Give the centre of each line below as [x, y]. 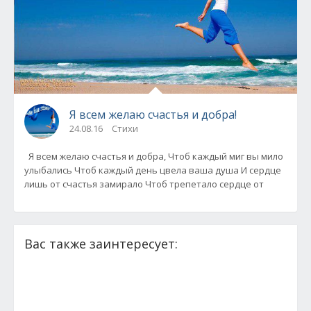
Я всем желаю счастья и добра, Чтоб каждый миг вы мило [96, 156]
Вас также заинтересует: [101, 243]
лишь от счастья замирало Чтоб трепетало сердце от [204, 184]
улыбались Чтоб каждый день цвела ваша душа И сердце [49, 170]
